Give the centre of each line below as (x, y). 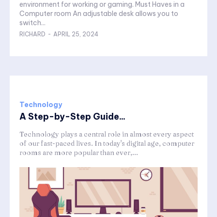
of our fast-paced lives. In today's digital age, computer (107, 144)
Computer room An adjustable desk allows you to (46, 14)
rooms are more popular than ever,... (79, 153)
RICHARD (32, 34)
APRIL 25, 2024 (76, 34)
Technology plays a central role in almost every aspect (107, 134)
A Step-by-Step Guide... (72, 117)
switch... (32, 23)
